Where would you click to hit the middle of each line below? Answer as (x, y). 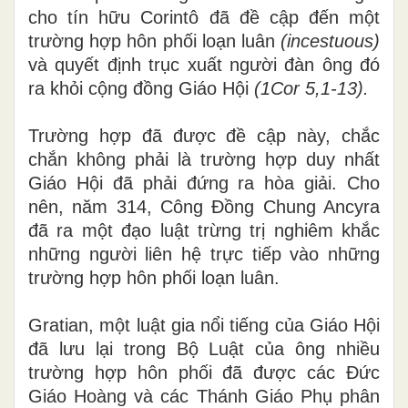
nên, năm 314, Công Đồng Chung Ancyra (204, 206)
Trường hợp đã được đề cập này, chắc (204, 135)
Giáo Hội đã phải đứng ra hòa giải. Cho (204, 183)
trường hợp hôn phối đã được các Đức (204, 372)
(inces (305, 41)
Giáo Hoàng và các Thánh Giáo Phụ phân (204, 396)
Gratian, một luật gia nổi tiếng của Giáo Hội (204, 325)
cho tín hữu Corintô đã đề (149, 17)
